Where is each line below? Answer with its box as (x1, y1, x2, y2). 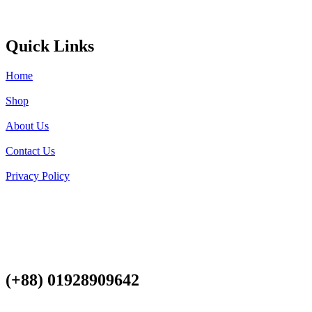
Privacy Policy (6, 169, 70, 182)
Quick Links (6, 36, 94, 55)
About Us (6, 119, 49, 132)
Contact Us (6, 144, 55, 157)
